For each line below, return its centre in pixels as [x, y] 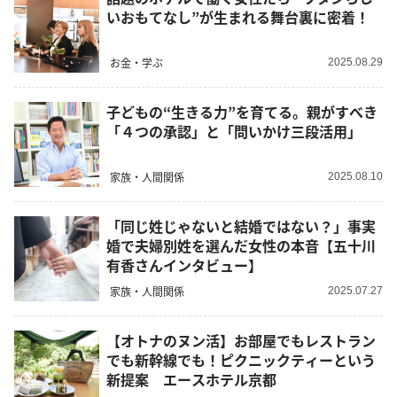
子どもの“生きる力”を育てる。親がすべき [242, 112]
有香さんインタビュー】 [184, 265]
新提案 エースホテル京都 [191, 380]
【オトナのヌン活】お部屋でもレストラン [241, 341]
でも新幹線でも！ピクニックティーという [241, 360]
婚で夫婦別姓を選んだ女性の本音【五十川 [241, 246]
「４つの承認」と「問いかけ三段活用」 [234, 132]
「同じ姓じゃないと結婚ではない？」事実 [241, 226]
